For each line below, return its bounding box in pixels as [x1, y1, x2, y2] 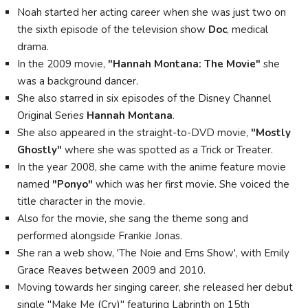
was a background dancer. [17, 74, 138, 88]
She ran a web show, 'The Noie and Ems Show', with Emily [17, 246, 289, 260]
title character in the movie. [17, 195, 145, 208]
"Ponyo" [52, 177, 93, 191]
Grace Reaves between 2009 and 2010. [17, 263, 206, 277]
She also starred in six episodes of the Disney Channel [17, 91, 271, 105]
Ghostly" [17, 143, 62, 157]
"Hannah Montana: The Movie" [108, 57, 261, 71]
